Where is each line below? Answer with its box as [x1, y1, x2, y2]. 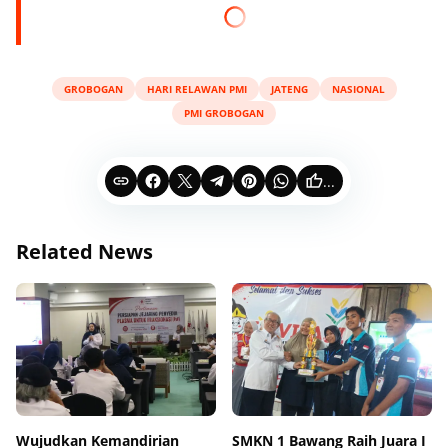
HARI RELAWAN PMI [146, 81, 247, 96]
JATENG [270, 81, 308, 96]
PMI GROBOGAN [184, 105, 264, 120]
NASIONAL [331, 81, 385, 96]
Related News [16, 238, 153, 265]
